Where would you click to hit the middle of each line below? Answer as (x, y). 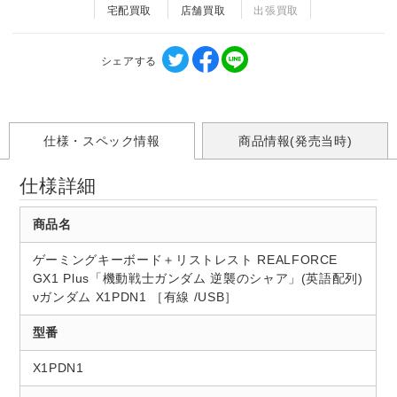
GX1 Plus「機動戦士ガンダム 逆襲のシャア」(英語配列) (198, 278)
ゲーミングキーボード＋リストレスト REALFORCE (185, 259)
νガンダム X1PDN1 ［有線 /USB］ (135, 296)
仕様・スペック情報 (101, 140)
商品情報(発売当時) (295, 140)
